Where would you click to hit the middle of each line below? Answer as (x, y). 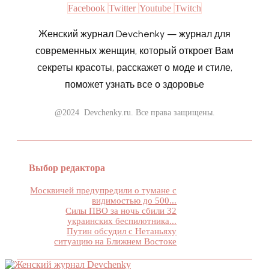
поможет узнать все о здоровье (134, 84)
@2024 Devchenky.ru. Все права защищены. (134, 112)
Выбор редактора (67, 168)
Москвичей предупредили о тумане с (104, 190)
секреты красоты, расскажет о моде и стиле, (134, 67)
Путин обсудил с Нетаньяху (122, 231)
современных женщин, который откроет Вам (134, 50)
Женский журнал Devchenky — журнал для (134, 34)
